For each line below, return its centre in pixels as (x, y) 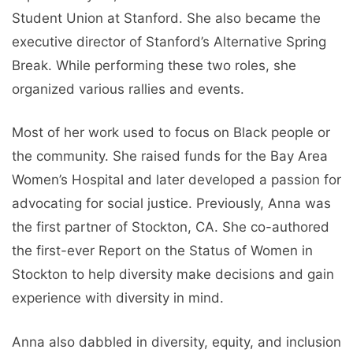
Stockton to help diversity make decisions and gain (173, 275)
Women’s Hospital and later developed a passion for (176, 180)
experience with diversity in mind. (118, 298)
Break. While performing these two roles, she (154, 65)
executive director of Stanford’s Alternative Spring (169, 41)
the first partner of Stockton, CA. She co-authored (171, 227)
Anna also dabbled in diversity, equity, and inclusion (176, 342)
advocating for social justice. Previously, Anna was (171, 204)
